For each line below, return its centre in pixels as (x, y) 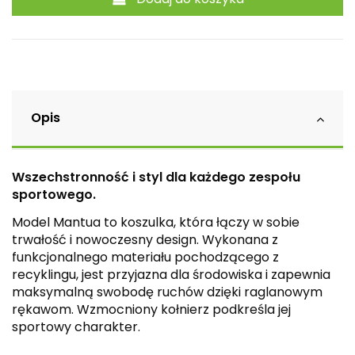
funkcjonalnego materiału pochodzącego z (145, 257)
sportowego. (54, 195)
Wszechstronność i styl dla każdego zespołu (156, 177)
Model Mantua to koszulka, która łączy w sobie (156, 222)
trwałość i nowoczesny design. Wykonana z (145, 239)
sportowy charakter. (76, 326)
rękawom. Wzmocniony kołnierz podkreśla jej (151, 309)
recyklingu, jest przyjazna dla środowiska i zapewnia (171, 274)
